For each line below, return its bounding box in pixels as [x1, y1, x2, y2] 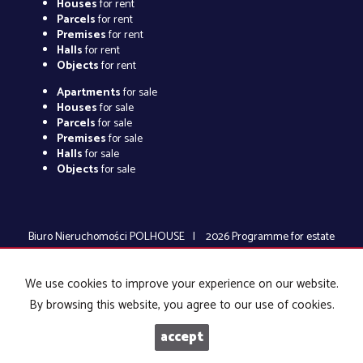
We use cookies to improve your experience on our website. [24, 273, 339, 294]
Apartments [57, 83, 121, 103]
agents [128, 243, 163, 263]
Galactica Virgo [163, 243, 235, 263]
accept [160, 327, 203, 348]
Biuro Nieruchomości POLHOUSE [28, 228, 185, 247]
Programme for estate [232, 228, 335, 247]
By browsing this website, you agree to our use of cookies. [28, 294, 335, 315]
